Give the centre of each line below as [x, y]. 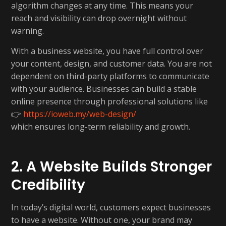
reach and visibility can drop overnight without [99, 18]
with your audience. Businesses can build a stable [104, 89]
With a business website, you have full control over [107, 51]
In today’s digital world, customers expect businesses [111, 207]
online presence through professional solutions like [109, 101]
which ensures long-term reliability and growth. [101, 127]
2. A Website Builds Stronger [111, 167]
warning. [27, 31]
